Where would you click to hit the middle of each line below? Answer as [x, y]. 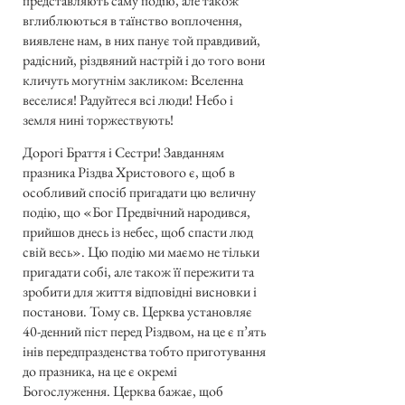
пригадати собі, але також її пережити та [138, 272]
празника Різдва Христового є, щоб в [129, 173]
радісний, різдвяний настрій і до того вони [144, 60]
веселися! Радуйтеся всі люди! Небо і [128, 99]
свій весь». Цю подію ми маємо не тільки [141, 252]
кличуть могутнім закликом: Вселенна [133, 80]
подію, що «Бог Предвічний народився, [137, 212]
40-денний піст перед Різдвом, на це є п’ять [144, 332]
